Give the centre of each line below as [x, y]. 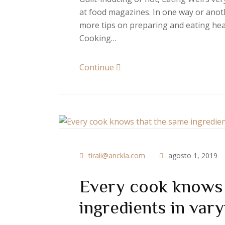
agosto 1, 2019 [192, 156]
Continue [98, 67]
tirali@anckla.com [117, 156]
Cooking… [98, 38]
